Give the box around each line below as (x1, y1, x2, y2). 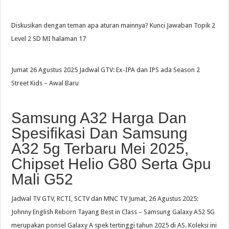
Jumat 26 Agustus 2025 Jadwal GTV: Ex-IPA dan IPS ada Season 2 (11, 65, 200, 74)
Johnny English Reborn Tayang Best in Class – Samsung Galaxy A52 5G (11, 208, 215, 216)
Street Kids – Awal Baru (11, 79, 79, 87)
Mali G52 (11, 170, 74, 188)
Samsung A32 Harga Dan (11, 109, 187, 126)
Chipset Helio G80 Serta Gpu (11, 155, 212, 172)
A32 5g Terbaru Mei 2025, (11, 140, 189, 157)
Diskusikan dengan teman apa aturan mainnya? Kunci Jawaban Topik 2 (11, 21, 216, 29)
